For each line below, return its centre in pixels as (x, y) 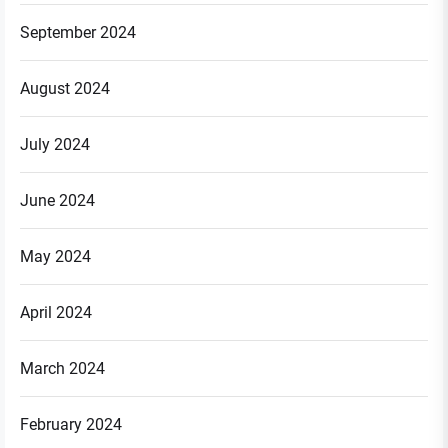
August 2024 (65, 88)
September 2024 (78, 32)
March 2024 (62, 368)
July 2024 (55, 144)
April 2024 (56, 312)
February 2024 (71, 424)
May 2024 (55, 256)
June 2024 (57, 200)
